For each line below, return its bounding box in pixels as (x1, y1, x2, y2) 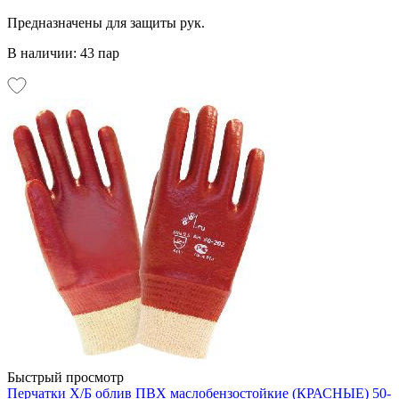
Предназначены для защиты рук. (7, 14, 205, 30)
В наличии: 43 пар (7, 45, 119, 61)
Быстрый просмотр (7, 369, 124, 385)
